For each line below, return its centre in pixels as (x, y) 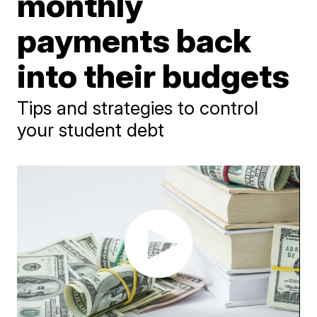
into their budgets (154, 76)
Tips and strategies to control (138, 108)
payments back (134, 40)
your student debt (91, 130)
